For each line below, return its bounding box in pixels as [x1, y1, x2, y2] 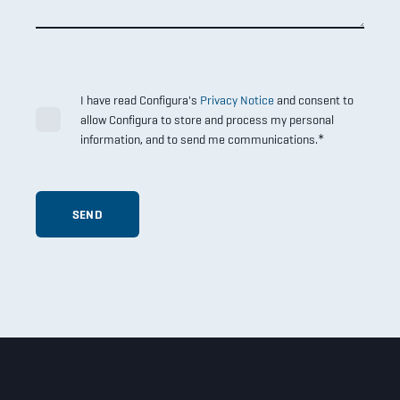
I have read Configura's [80, 92, 200, 109]
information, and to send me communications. [80, 131, 318, 148]
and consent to [274, 92, 354, 109]
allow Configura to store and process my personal [80, 112, 334, 129]
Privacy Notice [200, 92, 274, 109]
